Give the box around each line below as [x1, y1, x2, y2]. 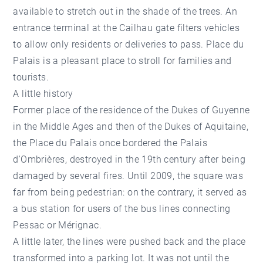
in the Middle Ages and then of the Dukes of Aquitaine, [13, 120, 249, 132]
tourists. [13, 71, 49, 83]
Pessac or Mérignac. [13, 219, 102, 231]
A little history [13, 87, 73, 99]
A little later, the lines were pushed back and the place [13, 235, 246, 247]
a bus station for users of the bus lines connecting [13, 203, 231, 214]
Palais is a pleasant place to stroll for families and [13, 55, 232, 66]
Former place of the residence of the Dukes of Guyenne [13, 104, 250, 116]
